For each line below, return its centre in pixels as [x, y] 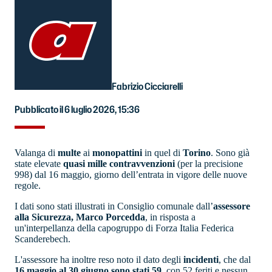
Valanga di [36, 153]
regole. [29, 186]
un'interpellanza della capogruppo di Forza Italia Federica [124, 228]
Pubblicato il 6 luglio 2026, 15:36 [77, 110]
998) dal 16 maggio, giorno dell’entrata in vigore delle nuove [131, 175]
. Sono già [230, 153]
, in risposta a [170, 217]
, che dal [235, 260]
